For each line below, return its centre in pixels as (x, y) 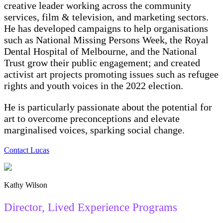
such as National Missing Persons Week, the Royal (106, 40)
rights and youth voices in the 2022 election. (94, 86)
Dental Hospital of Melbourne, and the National (101, 52)
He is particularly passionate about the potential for (108, 107)
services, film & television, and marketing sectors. (106, 17)
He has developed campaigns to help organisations (106, 29)
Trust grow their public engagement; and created (102, 63)
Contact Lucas (27, 150)
